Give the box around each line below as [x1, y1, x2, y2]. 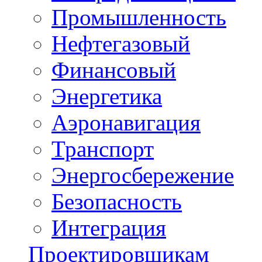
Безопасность [51, 188, 182, 214]
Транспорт [51, 136, 154, 161]
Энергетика [51, 83, 162, 109]
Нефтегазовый [51, 30, 190, 56]
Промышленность [51, 4, 226, 30]
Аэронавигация [51, 109, 201, 135]
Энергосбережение [51, 162, 234, 188]
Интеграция [51, 215, 166, 240]
